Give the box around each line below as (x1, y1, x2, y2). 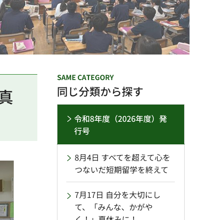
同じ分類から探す (57, 83, 143, 99)
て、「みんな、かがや (75, 201, 153, 213)
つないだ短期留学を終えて (75, 164, 168, 176)
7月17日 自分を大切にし (75, 189, 161, 201)
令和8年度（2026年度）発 (74, 112, 167, 125)
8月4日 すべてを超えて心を (75, 151, 170, 164)
